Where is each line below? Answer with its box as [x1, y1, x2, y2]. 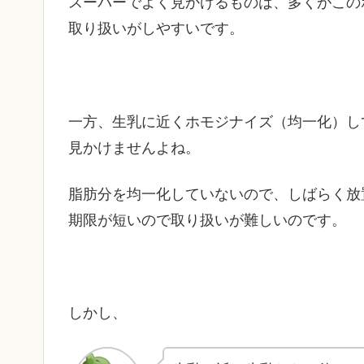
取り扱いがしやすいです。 [68, 20, 244, 37]
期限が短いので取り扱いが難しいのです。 [68, 211, 346, 228]
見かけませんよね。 [68, 139, 200, 156]
